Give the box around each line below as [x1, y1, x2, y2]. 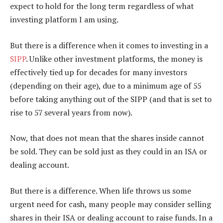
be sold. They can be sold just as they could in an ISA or [10, 146, 207, 157]
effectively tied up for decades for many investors [10, 66, 187, 78]
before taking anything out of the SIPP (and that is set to [10, 93, 212, 105]
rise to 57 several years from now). [10, 107, 132, 118]
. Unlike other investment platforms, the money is [26, 53, 203, 64]
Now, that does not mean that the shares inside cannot [10, 132, 204, 144]
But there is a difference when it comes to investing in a [10, 39, 208, 51]
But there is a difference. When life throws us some [10, 185, 191, 196]
